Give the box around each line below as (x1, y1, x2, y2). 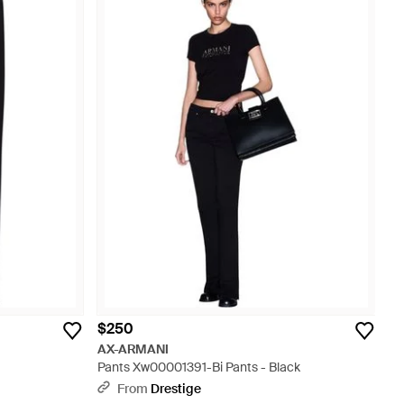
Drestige (151, 381, 201, 397)
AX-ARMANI (97, 341, 170, 357)
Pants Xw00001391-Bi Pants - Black (97, 359, 300, 375)
